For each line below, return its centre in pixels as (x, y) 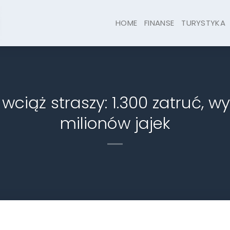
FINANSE (159, 23)
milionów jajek (115, 123)
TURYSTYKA (203, 23)
